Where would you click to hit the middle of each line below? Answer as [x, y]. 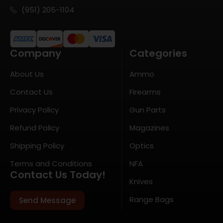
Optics [142, 145]
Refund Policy [35, 127]
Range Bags [152, 199]
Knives [141, 181]
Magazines [150, 127]
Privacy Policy [34, 110]
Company [36, 53]
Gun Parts [148, 110]
